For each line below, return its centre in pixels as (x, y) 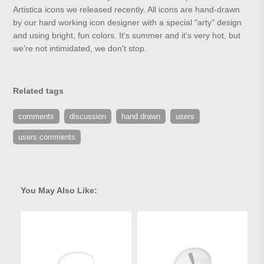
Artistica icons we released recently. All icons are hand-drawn (127, 10)
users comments (47, 137)
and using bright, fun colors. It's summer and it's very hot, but (127, 36)
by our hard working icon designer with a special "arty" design (128, 23)
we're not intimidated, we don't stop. (80, 49)
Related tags (39, 91)
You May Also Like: (59, 191)
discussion (88, 117)
